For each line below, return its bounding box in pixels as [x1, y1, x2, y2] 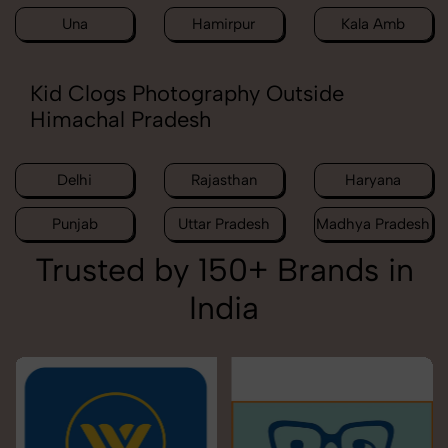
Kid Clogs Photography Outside [30, 80, 344, 108]
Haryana [345, 171, 402, 190]
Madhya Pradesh [316, 215, 431, 234]
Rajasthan [190, 171, 257, 190]
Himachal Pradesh [30, 106, 211, 134]
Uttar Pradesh [177, 215, 270, 234]
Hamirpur [192, 15, 256, 34]
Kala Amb [341, 15, 406, 34]
